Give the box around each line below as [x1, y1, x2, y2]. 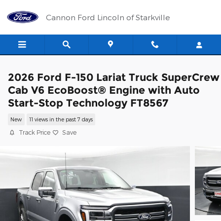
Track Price [19, 129, 50, 136]
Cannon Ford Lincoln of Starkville [46, 12, 170, 22]
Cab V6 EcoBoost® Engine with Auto [8, 84, 200, 96]
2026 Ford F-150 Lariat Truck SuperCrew [8, 71, 220, 83]
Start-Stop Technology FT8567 [8, 97, 168, 109]
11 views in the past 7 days [29, 116, 93, 123]
